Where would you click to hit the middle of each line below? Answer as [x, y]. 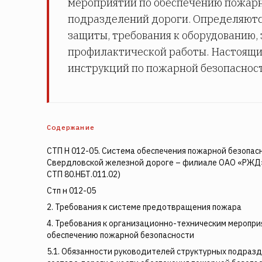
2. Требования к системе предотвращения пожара [144, 207]
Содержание [71, 127]
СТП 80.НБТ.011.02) [84, 174]
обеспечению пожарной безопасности [120, 235]
